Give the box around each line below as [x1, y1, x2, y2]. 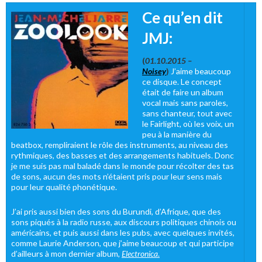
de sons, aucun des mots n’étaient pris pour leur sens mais [11, 171, 222, 181]
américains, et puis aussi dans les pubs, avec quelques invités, [11, 227, 235, 237]
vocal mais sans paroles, [142, 97, 228, 108]
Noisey [142, 65, 166, 76]
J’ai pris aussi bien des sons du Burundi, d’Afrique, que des [11, 206, 221, 216]
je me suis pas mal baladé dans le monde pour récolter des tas [11, 160, 234, 171]
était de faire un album [142, 87, 223, 97]
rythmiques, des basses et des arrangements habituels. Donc [11, 150, 234, 160]
